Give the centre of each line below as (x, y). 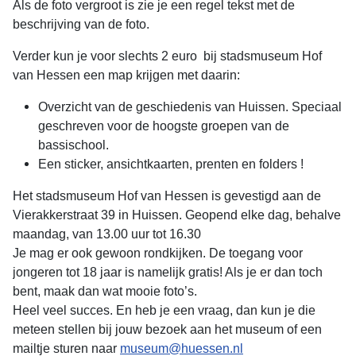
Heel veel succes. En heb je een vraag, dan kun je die (164, 311)
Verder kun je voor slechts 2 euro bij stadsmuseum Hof (167, 56)
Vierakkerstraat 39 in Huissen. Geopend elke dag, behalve (177, 215)
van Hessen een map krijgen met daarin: (126, 75)
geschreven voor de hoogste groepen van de (164, 126)
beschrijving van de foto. (81, 25)
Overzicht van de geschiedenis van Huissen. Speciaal (190, 107)
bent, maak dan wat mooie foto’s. (105, 292)
